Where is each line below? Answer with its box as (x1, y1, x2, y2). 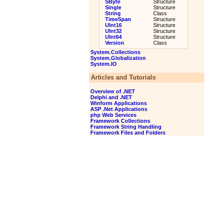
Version (102, 40, 124, 46)
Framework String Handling (88, 124, 162, 130)
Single (102, 4, 121, 10)
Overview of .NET (88, 88, 135, 94)
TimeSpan (102, 16, 131, 22)
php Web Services (88, 112, 137, 118)
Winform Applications (88, 100, 147, 106)
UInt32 (102, 28, 122, 34)
